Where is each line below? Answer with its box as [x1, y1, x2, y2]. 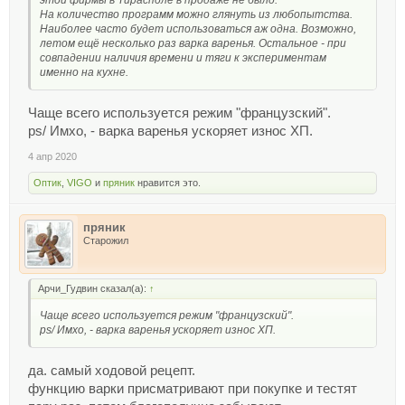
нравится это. [135, 176, 201, 188]
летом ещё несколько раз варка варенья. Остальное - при [40, 37, 346, 51]
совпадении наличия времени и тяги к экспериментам [40, 52, 326, 65]
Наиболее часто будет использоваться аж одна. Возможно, [40, 23, 356, 36]
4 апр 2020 [28, 150, 77, 162]
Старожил [83, 234, 128, 246]
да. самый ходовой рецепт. [28, 363, 195, 378]
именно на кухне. [40, 66, 128, 80]
